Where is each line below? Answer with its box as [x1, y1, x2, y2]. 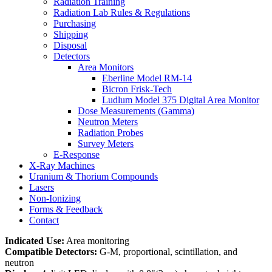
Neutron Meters [78, 116, 138, 127]
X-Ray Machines [29, 160, 95, 171]
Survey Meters [78, 138, 134, 149]
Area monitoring [64, 235, 129, 246]
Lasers [29, 182, 54, 192]
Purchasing [53, 18, 96, 29]
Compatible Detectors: [5, 246, 97, 257]
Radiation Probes [78, 127, 143, 138]
